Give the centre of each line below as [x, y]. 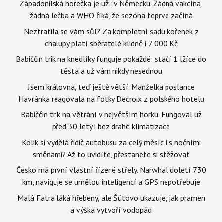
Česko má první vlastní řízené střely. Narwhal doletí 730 [111, 170]
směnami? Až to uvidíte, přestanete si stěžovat [111, 154]
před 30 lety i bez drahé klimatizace [111, 126]
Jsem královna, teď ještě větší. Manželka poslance [111, 87]
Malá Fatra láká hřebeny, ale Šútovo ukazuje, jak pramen [111, 198]
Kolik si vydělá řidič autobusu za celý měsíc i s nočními [111, 142]
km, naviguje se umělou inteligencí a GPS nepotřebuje [111, 182]
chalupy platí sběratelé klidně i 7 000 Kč [111, 43]
